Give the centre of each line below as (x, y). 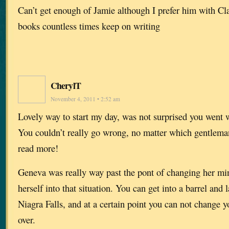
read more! (38, 148)
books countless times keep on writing (89, 26)
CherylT (66, 85)
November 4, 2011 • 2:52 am (85, 99)
